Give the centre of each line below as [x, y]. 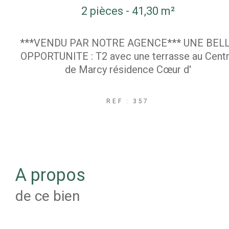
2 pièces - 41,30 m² [128, 11]
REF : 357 [128, 101]
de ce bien [48, 196]
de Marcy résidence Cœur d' [128, 70]
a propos [56, 175]
